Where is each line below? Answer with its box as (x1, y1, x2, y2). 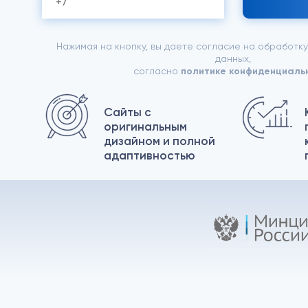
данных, (215, 53, 251, 64)
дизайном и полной (103, 134, 215, 148)
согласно (133, 65, 181, 76)
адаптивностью (103, 148, 195, 162)
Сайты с (103, 105, 151, 119)
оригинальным (103, 120, 187, 133)
